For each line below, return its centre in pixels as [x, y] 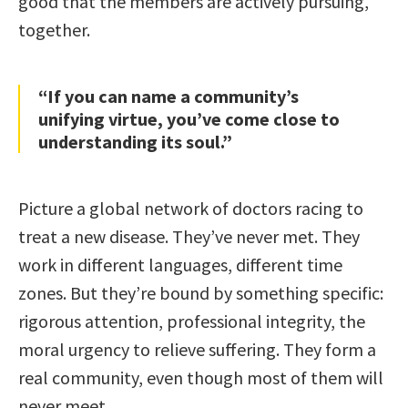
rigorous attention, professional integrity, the [192, 321]
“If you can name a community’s [168, 96]
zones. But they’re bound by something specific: [201, 292]
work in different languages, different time [180, 264]
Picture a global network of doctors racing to [191, 208]
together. [54, 29]
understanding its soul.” [135, 141]
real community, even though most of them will [201, 377]
